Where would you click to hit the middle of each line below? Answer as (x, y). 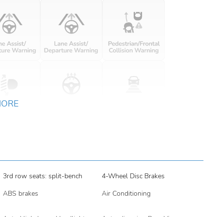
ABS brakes (20, 194)
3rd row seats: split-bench (42, 176)
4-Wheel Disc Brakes (133, 176)
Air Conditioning (126, 194)
